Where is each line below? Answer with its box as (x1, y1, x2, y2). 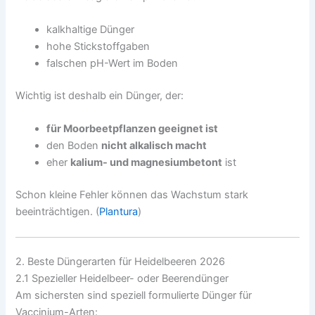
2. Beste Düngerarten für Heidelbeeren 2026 (15, 255, 226, 268)
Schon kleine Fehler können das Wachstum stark (15, 188, 249, 202)
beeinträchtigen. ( (15, 205, 100, 219)
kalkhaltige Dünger (46, 23, 135, 37)
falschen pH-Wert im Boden (46, 57, 179, 70)
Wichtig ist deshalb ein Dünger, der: (15, 89, 184, 103)
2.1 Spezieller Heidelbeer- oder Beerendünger (15, 271, 229, 285)
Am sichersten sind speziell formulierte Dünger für (15, 288, 252, 302)
